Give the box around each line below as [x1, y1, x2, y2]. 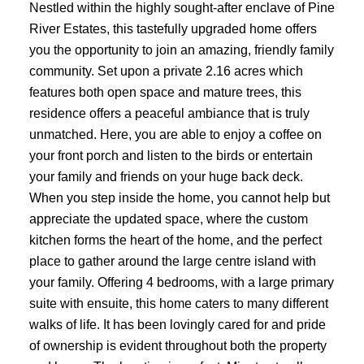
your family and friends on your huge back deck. [28, 168, 303, 184]
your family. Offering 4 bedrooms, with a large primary [28, 274, 334, 289]
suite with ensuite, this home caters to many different [28, 295, 328, 310]
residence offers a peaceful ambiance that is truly [28, 105, 310, 120]
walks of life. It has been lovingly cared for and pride [28, 316, 326, 331]
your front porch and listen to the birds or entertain [28, 147, 313, 162]
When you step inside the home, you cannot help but [28, 189, 330, 205]
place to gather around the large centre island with [28, 253, 316, 268]
